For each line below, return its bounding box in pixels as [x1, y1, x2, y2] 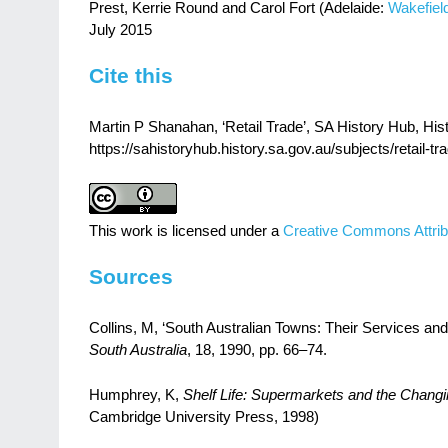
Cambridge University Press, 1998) [89, 409, 319, 426]
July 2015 [89, 22, 152, 39]
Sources [89, 264, 173, 288]
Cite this [89, 63, 173, 87]
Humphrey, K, [89, 387, 183, 404]
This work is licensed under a [89, 223, 283, 240]
